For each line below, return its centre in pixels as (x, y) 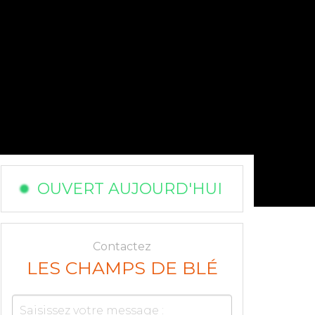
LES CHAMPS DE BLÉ (122, 268)
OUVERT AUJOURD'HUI (130, 189)
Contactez (122, 247)
